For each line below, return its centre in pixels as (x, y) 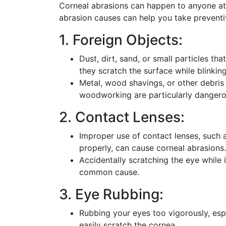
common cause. (109, 172)
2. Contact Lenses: (122, 117)
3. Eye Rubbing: (111, 194)
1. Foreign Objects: (121, 40)
